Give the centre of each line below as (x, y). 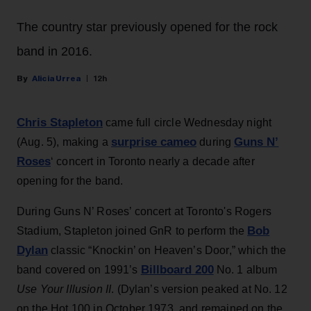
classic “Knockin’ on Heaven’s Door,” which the (167, 251)
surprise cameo (154, 142)
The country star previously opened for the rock (147, 27)
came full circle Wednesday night (187, 123)
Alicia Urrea (56, 79)
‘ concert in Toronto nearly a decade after (153, 162)
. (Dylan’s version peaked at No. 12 (199, 289)
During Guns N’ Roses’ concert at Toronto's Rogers (144, 212)
